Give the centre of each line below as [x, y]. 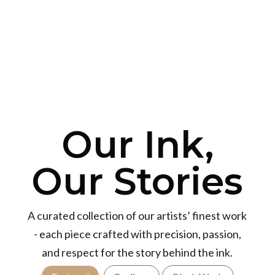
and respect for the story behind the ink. [137, 252]
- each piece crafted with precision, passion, [137, 234]
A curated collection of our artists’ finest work [137, 215]
